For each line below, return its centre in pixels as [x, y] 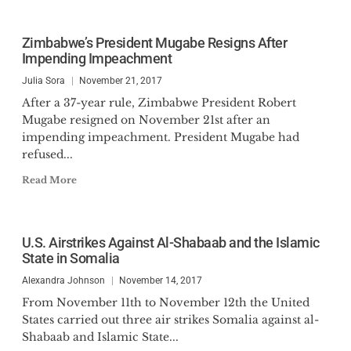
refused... [47, 154]
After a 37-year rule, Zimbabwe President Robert [159, 103]
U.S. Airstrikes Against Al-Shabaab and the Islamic [170, 242]
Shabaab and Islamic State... [100, 337]
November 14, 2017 [160, 280]
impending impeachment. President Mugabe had [160, 137]
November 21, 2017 [120, 81]
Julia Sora [43, 81]
